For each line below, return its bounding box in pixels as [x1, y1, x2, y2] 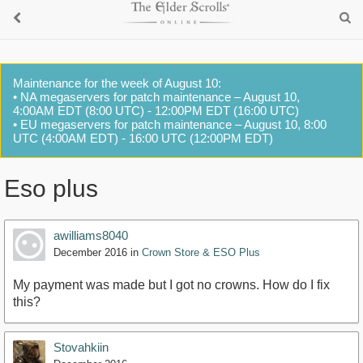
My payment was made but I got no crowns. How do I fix [13, 278, 330, 293]
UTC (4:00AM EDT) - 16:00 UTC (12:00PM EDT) [13, 131, 273, 145]
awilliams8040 [53, 228, 128, 243]
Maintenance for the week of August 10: [13, 76, 221, 90]
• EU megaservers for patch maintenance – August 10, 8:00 [13, 117, 327, 131]
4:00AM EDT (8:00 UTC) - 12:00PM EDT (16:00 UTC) [13, 104, 299, 117]
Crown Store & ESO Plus [142, 246, 260, 259]
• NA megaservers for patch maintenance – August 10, [13, 90, 300, 104]
